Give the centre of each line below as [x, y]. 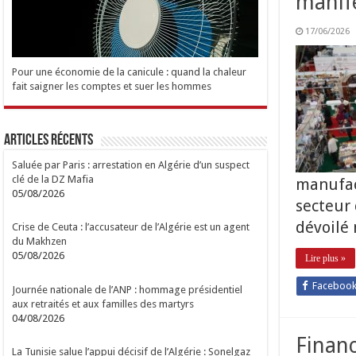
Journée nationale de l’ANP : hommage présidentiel [128, 289]
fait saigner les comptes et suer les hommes [112, 86]
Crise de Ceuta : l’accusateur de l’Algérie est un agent [131, 227]
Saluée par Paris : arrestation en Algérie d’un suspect [131, 164]
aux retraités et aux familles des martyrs [103, 304]
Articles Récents [49, 140]
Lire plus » [325, 258]
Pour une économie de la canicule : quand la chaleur [130, 72]
